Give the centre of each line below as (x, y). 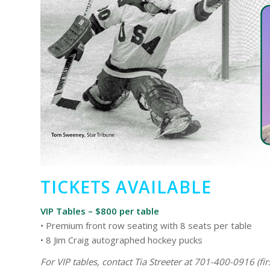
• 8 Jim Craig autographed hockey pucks (121, 240)
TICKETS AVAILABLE (126, 187)
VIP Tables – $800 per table (100, 211)
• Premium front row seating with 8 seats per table (146, 225)
